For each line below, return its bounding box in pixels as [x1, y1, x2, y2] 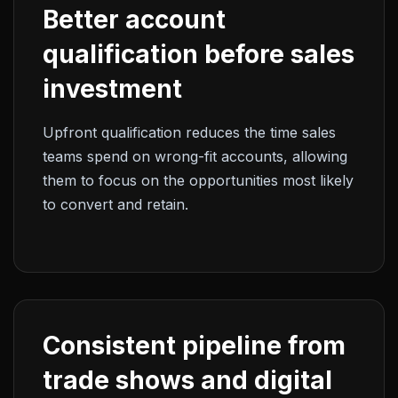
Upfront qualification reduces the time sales [43, 123, 336, 141]
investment [43, 73, 182, 104]
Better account [43, 4, 226, 35]
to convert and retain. [43, 195, 188, 213]
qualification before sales [43, 38, 354, 69]
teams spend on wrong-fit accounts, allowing [43, 147, 347, 165]
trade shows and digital [43, 364, 332, 395]
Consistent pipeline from [43, 330, 346, 361]
